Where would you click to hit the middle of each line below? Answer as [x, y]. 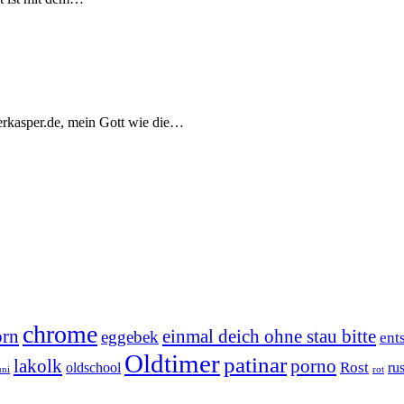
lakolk [38, 366]
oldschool [93, 367]
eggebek [130, 336]
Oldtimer [172, 363]
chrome [60, 334]
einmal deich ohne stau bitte [269, 336]
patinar [255, 364]
